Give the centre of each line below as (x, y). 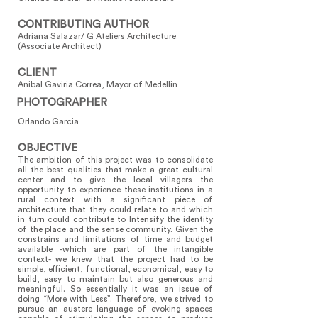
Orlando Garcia (48, 121)
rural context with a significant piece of (115, 199)
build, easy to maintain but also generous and (115, 279)
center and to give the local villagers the (115, 180)
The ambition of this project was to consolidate (115, 160)
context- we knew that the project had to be (115, 259)
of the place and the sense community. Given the (115, 229)
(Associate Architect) (60, 46)
